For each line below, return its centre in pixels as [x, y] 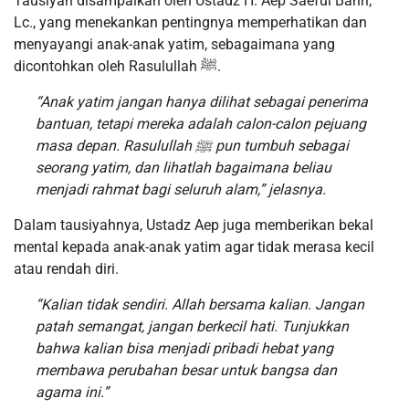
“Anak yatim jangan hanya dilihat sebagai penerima [202, 102]
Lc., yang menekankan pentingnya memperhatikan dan [190, 23]
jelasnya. [295, 190]
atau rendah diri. [66, 269]
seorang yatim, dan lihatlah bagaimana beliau [184, 168]
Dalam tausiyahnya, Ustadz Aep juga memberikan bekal [194, 225]
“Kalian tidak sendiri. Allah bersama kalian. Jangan [200, 305]
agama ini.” [72, 393]
